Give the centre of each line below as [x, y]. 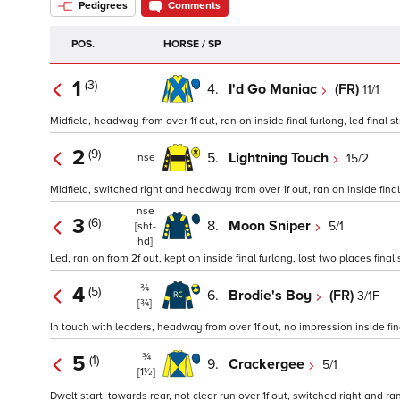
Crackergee [268, 364]
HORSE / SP [192, 45]
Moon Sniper [271, 226]
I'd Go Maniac [275, 89]
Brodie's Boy [272, 295]
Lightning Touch [280, 158]
